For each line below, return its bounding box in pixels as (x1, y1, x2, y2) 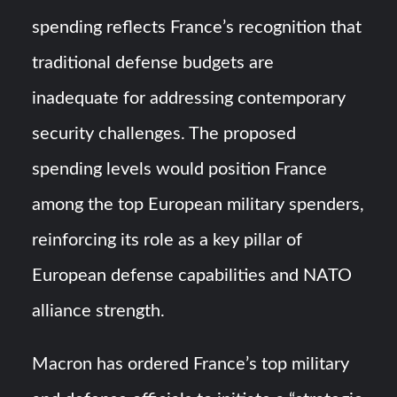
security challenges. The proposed (32, 125, 297, 144)
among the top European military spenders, (32, 196, 365, 214)
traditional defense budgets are (32, 54, 275, 73)
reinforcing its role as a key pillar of (32, 231, 303, 250)
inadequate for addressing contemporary (32, 90, 346, 108)
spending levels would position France (32, 160, 328, 179)
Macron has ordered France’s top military (32, 355, 350, 374)
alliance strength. (32, 302, 166, 321)
